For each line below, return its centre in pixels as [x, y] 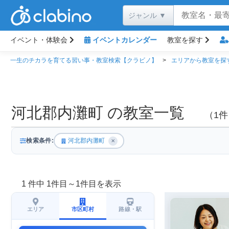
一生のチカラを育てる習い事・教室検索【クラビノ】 [84, 60]
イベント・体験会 [40, 40]
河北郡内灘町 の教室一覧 [104, 113]
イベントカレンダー [124, 40]
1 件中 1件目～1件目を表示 [66, 184]
